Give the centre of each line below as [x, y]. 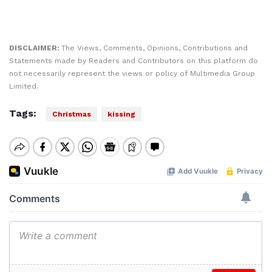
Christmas [72, 114]
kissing [121, 114]
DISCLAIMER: [35, 48]
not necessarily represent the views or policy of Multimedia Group [132, 73]
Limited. [24, 86]
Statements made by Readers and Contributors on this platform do [134, 61]
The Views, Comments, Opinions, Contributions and [155, 48]
